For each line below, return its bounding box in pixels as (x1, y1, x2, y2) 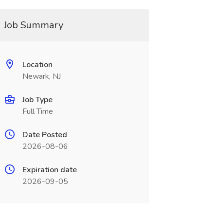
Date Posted (22, 129, 67, 140)
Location (22, 59, 53, 70)
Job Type (22, 94, 53, 105)
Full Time (22, 106, 53, 117)
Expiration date (22, 164, 77, 175)
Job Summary (3, 18, 63, 32)
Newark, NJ (22, 71, 61, 82)
